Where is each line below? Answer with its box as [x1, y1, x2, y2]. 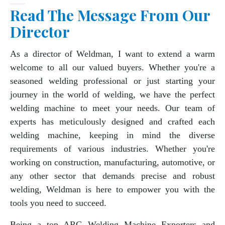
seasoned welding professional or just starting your [10, 76, 215, 86]
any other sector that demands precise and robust [10, 171, 215, 181]
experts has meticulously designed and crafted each [10, 117, 215, 127]
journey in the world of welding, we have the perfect [10, 89, 215, 100]
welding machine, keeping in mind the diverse [10, 130, 215, 141]
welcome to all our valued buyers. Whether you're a [10, 62, 215, 73]
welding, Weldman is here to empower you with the [10, 184, 215, 195]
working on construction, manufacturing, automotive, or [10, 157, 215, 168]
